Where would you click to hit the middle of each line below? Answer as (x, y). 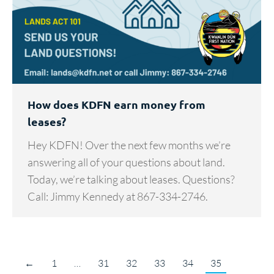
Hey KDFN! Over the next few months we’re (129, 145)
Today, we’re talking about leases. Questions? (131, 180)
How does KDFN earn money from (117, 105)
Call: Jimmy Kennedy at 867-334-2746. (118, 197)
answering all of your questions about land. (126, 162)
